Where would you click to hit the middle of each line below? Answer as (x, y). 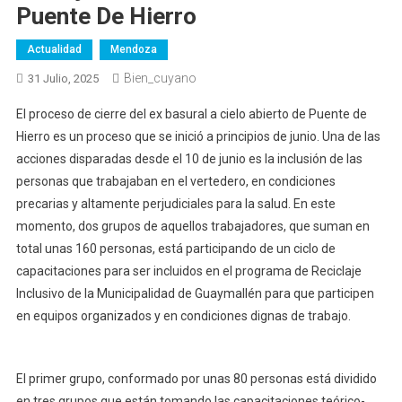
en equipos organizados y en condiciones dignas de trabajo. (183, 315)
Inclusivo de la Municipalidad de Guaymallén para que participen (195, 293)
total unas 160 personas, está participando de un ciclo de (175, 248)
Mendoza (133, 49)
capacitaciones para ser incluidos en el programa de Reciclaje (188, 271)
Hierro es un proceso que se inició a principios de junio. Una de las (198, 136)
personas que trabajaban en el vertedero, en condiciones (175, 181)
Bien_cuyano (160, 78)
